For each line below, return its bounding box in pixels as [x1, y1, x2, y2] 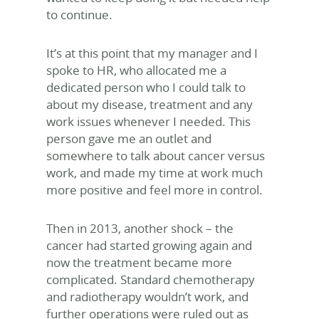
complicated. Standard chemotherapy [46, 271, 255, 288]
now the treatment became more [46, 254, 232, 271]
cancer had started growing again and [46, 237, 252, 253]
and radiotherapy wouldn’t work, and [46, 288, 249, 305]
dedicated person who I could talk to [46, 79, 246, 95]
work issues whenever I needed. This [46, 113, 251, 130]
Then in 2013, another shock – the [46, 220, 234, 236]
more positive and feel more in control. [46, 182, 263, 198]
